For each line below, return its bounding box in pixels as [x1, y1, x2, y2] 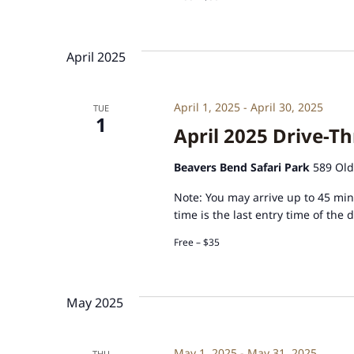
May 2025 [66, 293, 123, 311]
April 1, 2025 [173, 99, 240, 115]
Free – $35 [173, 235, 220, 249]
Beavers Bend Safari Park [173, 159, 313, 175]
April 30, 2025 [250, 99, 323, 115]
